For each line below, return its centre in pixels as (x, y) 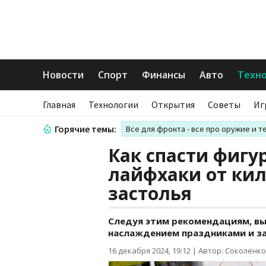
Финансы (164, 75)
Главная (59, 104)
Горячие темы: (85, 129)
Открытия (173, 104)
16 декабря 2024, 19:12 (149, 251)
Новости (63, 75)
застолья (150, 193)
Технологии (113, 104)
